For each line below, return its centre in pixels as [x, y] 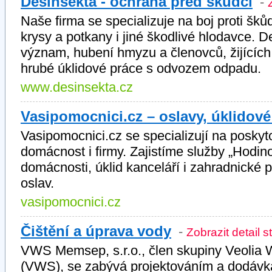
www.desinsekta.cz [77, 87]
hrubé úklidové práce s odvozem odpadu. [141, 68]
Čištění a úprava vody [96, 231]
